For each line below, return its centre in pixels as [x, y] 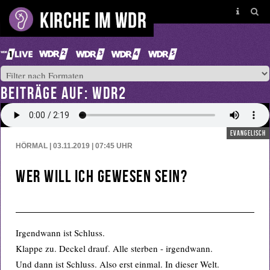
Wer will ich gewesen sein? [102, 176]
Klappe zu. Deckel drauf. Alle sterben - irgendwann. [114, 248]
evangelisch [248, 133]
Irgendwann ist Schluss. [60, 233]
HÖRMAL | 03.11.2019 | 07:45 [66, 146]
